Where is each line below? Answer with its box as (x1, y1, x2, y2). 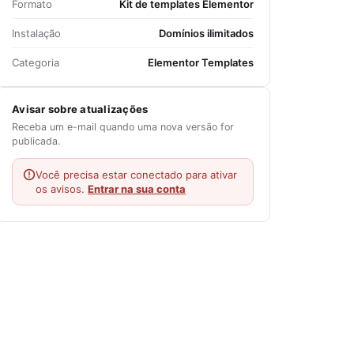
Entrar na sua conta (88, 183, 186, 195)
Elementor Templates (148, 56, 254, 69)
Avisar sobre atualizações (12, 103, 149, 115)
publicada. (12, 135, 60, 147)
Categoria (12, 56, 59, 69)
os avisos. (36, 183, 88, 195)
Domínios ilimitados (159, 27, 254, 40)
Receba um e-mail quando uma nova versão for (12, 121, 234, 133)
